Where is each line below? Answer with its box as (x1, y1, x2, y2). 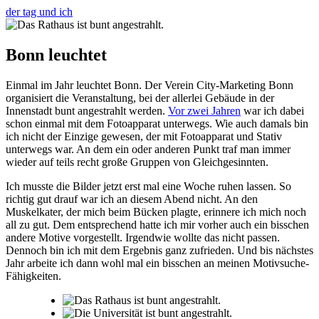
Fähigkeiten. (6, 269, 61, 282)
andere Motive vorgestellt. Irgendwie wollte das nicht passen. (6, 231, 280, 244)
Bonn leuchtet (6, 45, 107, 64)
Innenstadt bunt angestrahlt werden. (6, 104, 168, 117)
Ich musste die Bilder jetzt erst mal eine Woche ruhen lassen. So (6, 179, 291, 192)
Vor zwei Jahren (168, 104, 241, 117)
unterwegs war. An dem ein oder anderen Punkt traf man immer (6, 142, 291, 155)
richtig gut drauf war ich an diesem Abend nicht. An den (6, 192, 258, 205)
